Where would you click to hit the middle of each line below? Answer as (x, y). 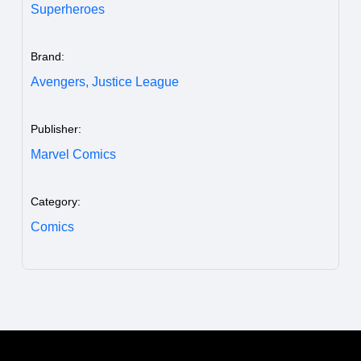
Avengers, (60, 81)
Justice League (135, 81)
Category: (56, 201)
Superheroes (68, 9)
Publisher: (56, 129)
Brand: (48, 56)
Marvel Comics (73, 154)
